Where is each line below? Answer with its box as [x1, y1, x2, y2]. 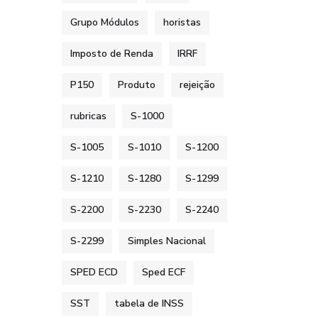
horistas [163, 16, 201, 29]
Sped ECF [142, 265, 185, 279]
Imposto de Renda [70, 47, 153, 60]
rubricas [70, 109, 106, 123]
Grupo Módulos [70, 16, 139, 29]
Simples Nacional [128, 234, 206, 248]
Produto [118, 78, 155, 92]
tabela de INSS [114, 297, 184, 310]
